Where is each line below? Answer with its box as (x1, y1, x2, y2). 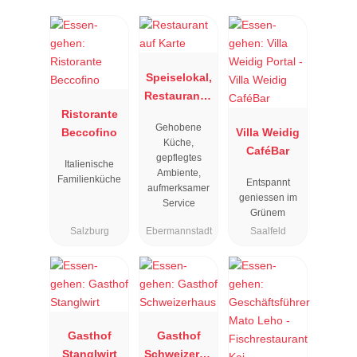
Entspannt (245, 176, 290, 188)
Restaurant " (144, 88, 213, 102)
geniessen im (238, 191, 297, 203)
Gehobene (155, 121, 202, 133)
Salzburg (69, 225, 109, 237)
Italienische (65, 158, 114, 170)
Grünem (250, 206, 285, 218)
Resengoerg (145, 107, 212, 120)
